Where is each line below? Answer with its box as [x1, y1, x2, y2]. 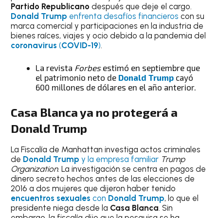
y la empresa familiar [79, 154, 159, 164]
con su [179, 11, 205, 21]
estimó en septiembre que [101, 62, 200, 73]
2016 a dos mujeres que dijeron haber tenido [11, 183, 176, 194]
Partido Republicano [11, 1, 90, 12]
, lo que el [164, 193, 199, 203]
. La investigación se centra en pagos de [58, 164, 206, 174]
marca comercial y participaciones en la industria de [11, 21, 204, 31]
